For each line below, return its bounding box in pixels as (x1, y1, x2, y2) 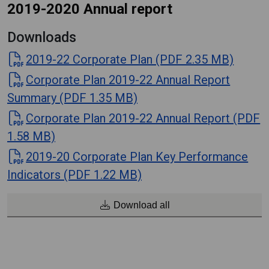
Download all (111, 200, 170, 210)
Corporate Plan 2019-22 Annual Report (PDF (26, 111, 261, 125)
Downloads (7, 29, 76, 46)
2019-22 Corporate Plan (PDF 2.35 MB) (26, 52, 234, 67)
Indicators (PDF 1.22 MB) (7, 168, 142, 182)
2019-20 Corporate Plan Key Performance (26, 150, 249, 164)
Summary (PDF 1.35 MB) (7, 91, 138, 105)
